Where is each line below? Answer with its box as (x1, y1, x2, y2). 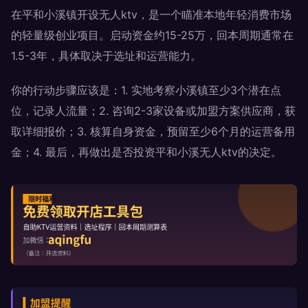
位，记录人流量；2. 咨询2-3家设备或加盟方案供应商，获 (11, 104, 296, 118)
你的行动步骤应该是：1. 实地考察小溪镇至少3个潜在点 (11, 83, 281, 97)
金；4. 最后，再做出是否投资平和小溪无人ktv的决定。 (11, 145, 282, 159)
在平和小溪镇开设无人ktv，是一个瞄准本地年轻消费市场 (11, 8, 291, 21)
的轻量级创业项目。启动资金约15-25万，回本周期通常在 (11, 28, 294, 42)
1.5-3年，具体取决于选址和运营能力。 (11, 49, 201, 63)
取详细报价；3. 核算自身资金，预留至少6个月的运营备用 (11, 124, 295, 138)
